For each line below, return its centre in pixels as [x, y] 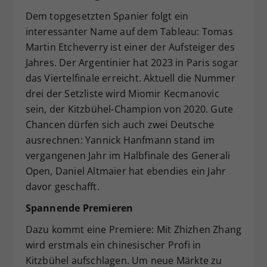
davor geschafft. [62, 187]
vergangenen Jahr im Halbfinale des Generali [128, 156]
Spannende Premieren [79, 208]
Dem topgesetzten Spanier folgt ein [107, 16]
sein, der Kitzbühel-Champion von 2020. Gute [129, 109]
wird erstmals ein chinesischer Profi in [113, 245]
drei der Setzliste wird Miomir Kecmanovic [122, 94]
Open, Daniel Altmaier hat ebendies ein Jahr [126, 171]
